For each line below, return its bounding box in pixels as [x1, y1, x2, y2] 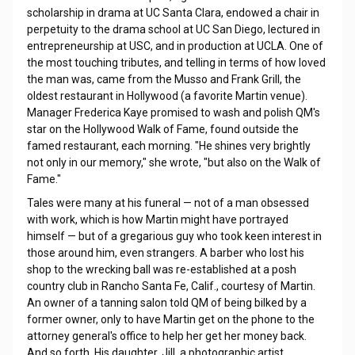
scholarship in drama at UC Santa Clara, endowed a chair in [26, 6, 319, 19]
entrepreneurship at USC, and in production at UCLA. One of [26, 40, 323, 52]
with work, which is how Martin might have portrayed [26, 213, 288, 226]
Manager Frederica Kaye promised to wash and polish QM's [26, 106, 320, 119]
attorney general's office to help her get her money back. [26, 330, 307, 342]
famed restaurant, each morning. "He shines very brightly [26, 139, 311, 152]
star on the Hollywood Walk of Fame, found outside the [26, 123, 299, 136]
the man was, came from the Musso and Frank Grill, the [26, 73, 301, 86]
